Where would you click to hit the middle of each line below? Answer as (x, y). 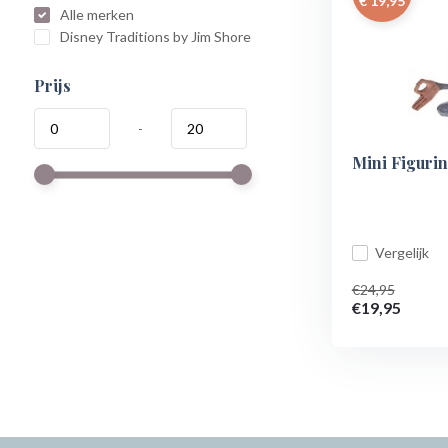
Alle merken (95, 14)
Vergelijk (401, 252)
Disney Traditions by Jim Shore (153, 36)
